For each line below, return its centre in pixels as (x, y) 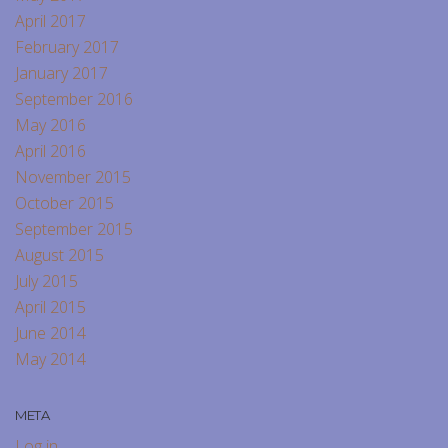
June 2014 (50, 333)
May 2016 (50, 125)
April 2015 (50, 307)
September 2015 (74, 229)
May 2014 (50, 359)
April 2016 (50, 151)
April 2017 (50, 21)
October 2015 (64, 203)
